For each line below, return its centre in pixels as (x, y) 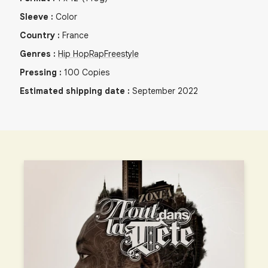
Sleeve (34, 17)
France (75, 36)
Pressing (38, 73)
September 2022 (165, 91)
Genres (35, 54)
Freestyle (121, 54)
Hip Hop (74, 54)
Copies (96, 73)
